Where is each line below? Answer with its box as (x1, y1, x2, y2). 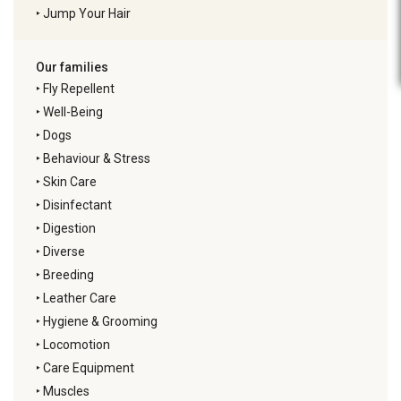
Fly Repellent (43, 81, 115, 96)
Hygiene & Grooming (43, 314, 158, 328)
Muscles (43, 384, 90, 398)
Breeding (43, 268, 94, 282)
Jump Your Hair (43, 6, 131, 21)
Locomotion (43, 337, 110, 352)
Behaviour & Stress (43, 151, 150, 166)
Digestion (43, 221, 96, 235)
